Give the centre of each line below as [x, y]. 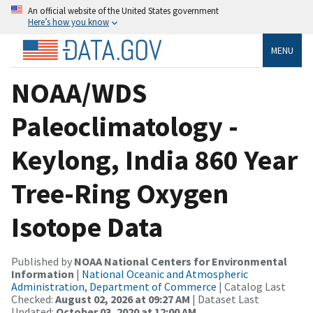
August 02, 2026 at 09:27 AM [123, 299]
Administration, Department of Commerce [114, 286]
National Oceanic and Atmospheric [165, 274]
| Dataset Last [225, 299]
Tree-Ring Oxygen [120, 193]
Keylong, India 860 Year [154, 160]
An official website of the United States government [123, 10]
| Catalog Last [251, 286]
